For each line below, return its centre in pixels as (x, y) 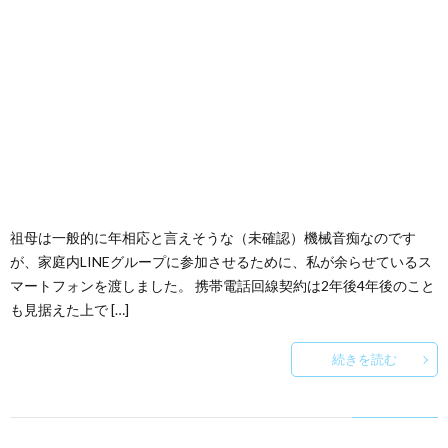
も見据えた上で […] (69, 309)
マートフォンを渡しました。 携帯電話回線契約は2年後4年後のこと (222, 285)
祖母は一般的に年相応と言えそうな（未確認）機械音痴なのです (213, 237)
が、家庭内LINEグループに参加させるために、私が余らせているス (221, 261)
